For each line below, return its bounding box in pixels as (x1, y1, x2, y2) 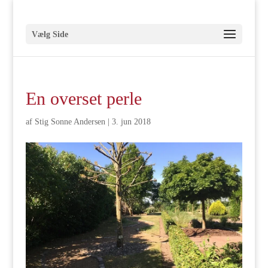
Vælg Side (31, 30, 68, 39)
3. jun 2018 (111, 117, 151, 126)
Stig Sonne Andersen (34, 117, 105, 126)
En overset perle (25, 89, 142, 108)
